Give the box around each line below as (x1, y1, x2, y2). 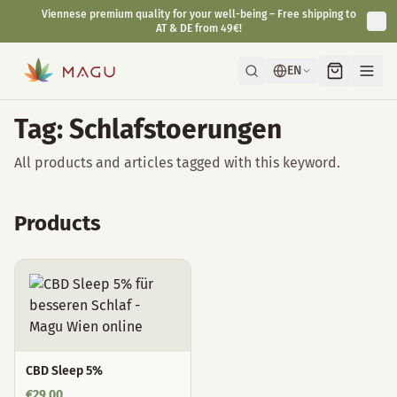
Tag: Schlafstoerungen (14, 113, 282, 145)
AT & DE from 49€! (155, 22, 242, 35)
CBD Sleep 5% (26, 363, 103, 378)
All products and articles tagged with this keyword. (14, 154, 340, 171)
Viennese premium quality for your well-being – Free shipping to (41, 8, 356, 20)
